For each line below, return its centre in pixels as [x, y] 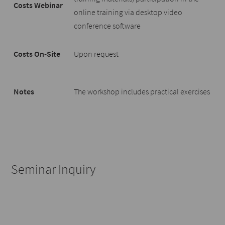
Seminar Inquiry [53, 169]
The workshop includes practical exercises [142, 91]
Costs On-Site [37, 54]
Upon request [96, 54]
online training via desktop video [128, 12]
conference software [107, 26]
